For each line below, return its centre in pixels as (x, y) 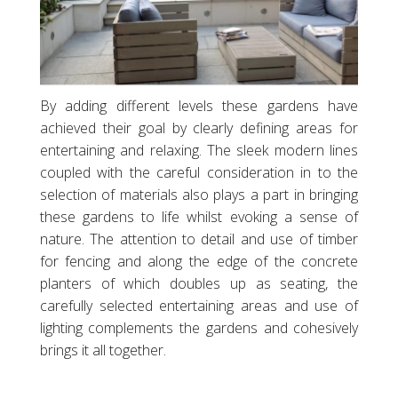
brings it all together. (103, 350)
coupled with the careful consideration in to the (199, 173)
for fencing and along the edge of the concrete (199, 262)
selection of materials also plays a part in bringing (199, 195)
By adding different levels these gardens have (199, 106)
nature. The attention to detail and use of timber (199, 239)
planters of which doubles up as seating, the (199, 284)
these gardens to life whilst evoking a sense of (199, 217)
